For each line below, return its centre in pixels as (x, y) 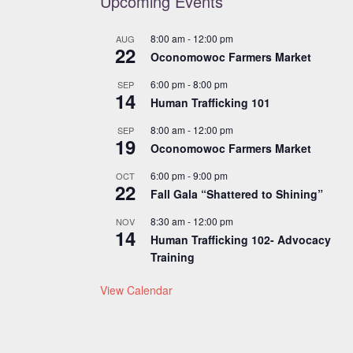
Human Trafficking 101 (210, 102)
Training (173, 256)
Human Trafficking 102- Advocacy (241, 239)
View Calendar (136, 290)
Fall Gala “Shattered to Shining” (237, 193)
